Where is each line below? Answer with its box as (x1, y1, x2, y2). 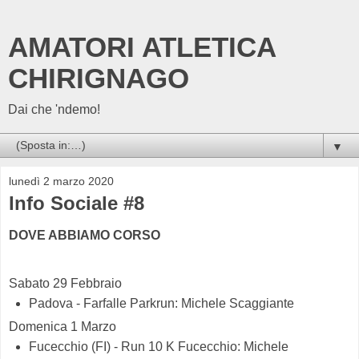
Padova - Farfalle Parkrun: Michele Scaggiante (28, 296, 294, 310)
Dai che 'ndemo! (8, 103, 100, 116)
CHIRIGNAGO (8, 63, 189, 94)
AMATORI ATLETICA (8, 32, 276, 63)
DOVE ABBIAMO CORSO (9, 228, 160, 242)
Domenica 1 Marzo (9, 319, 116, 333)
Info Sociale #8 (9, 192, 144, 214)
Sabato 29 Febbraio (9, 276, 122, 290)
